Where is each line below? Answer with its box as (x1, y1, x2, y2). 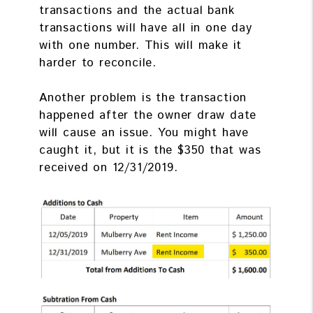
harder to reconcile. (39, 54, 161, 71)
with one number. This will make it (39, 36, 242, 54)
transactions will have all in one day (39, 19, 252, 36)
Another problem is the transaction (39, 89, 247, 106)
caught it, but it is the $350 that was (39, 141, 261, 159)
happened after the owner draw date (39, 106, 257, 124)
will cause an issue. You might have (39, 124, 249, 141)
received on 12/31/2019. (39, 159, 178, 176)
